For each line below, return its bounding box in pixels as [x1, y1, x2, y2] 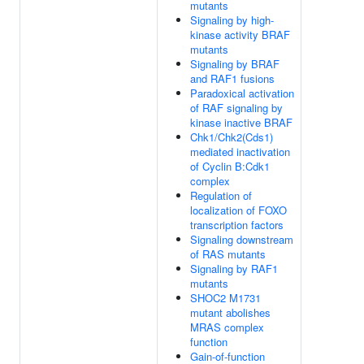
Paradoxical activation [190, 85, 294, 101]
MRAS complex [190, 319, 264, 335]
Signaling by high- [190, 12, 274, 28]
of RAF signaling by [190, 100, 283, 115]
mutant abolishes [190, 305, 271, 320]
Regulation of [190, 188, 252, 203]
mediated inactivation [190, 144, 290, 159]
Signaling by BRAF [190, 56, 279, 71]
